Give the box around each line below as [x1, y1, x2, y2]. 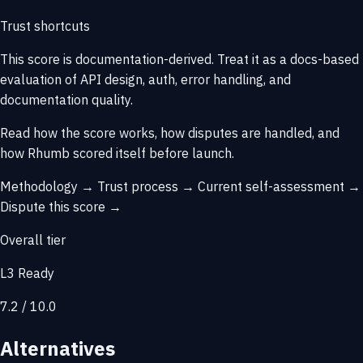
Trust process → [97, 178, 198, 195]
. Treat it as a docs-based [211, 51, 359, 68]
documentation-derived [75, 51, 211, 68]
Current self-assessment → [198, 178, 361, 195]
